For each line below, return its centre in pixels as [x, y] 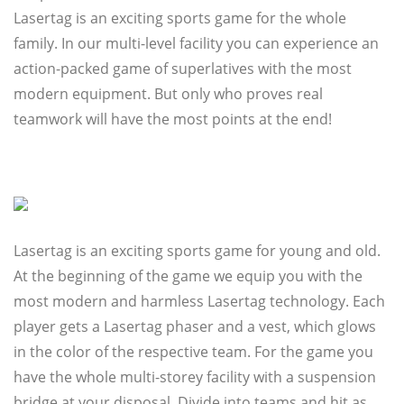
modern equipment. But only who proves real [168, 94]
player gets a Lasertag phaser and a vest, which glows [195, 327]
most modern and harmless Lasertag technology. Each [199, 302]
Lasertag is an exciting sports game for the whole [180, 18]
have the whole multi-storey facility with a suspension [195, 377]
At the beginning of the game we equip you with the [188, 276]
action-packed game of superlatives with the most [183, 69]
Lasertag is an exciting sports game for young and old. [197, 251]
